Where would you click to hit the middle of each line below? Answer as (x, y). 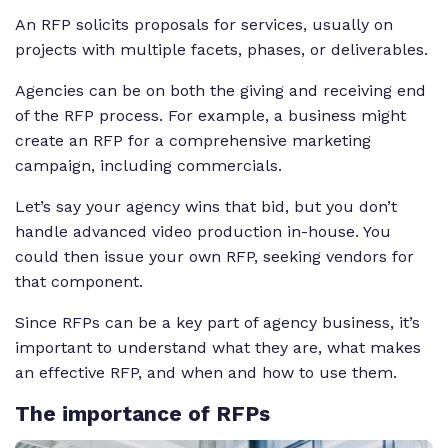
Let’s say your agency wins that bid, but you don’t (206, 207)
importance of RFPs (163, 413)
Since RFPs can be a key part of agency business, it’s (217, 323)
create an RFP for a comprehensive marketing (193, 141)
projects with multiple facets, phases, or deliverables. (221, 50)
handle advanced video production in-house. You (203, 232)
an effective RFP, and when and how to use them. (206, 373)
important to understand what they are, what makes (218, 348)
